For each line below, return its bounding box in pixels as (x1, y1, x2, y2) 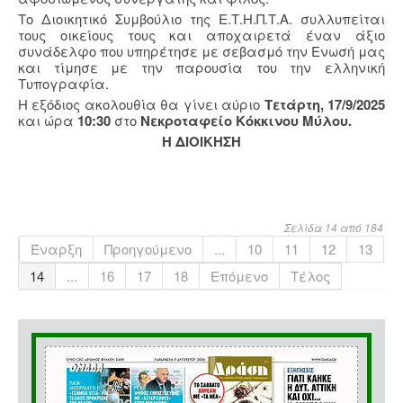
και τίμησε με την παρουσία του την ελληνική (18, 58, 385, 77)
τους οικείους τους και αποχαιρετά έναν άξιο (18, 25, 385, 45)
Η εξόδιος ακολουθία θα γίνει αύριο (18, 94, 264, 114)
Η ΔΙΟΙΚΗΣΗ (162, 131, 241, 152)
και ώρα (18, 111, 77, 130)
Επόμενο (210, 266, 268, 286)
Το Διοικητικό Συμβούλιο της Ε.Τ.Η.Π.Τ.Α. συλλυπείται (18, 9, 385, 29)
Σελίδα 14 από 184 (284, 219, 383, 236)
